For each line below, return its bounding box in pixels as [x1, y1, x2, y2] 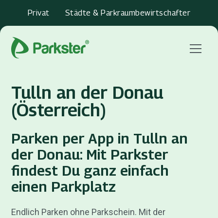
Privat [27, 8, 50, 18]
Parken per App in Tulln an [11, 129, 188, 147]
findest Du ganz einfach [11, 162, 168, 179]
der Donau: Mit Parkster [11, 145, 168, 163]
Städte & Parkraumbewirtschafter [65, 8, 191, 18]
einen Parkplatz [11, 178, 116, 195]
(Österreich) [11, 99, 106, 120]
